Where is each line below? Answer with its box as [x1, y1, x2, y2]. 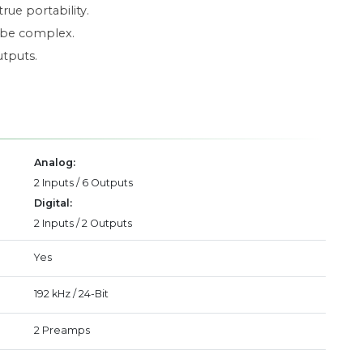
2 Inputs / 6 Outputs [34, 177, 133, 189]
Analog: [34, 156, 75, 169]
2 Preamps [34, 324, 90, 336]
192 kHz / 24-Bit [34, 288, 109, 300]
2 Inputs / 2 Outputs [34, 217, 132, 229]
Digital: [34, 197, 72, 209]
